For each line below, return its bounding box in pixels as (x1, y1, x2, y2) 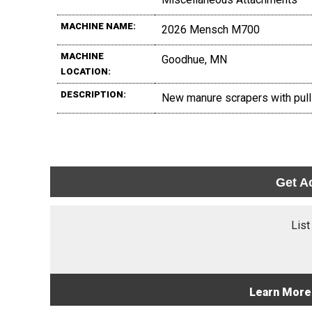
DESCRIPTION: (61, 88, 126, 100)
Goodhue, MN (162, 52, 227, 66)
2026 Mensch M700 (162, 22, 260, 36)
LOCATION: (61, 65, 111, 77)
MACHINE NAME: (61, 20, 136, 31)
